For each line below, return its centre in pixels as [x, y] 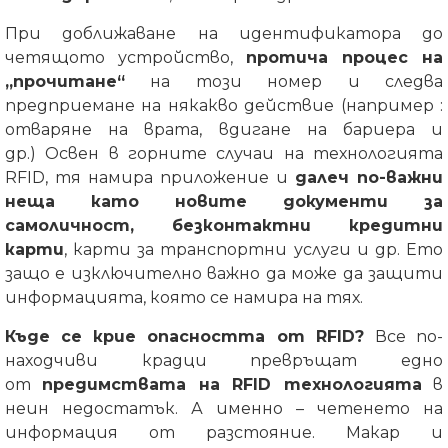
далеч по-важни [369, 177]
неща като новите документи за [224, 201]
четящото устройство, [125, 57]
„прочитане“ [65, 81]
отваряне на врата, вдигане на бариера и [224, 129]
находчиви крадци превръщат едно [224, 360]
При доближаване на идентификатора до [224, 33]
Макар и [394, 432]
